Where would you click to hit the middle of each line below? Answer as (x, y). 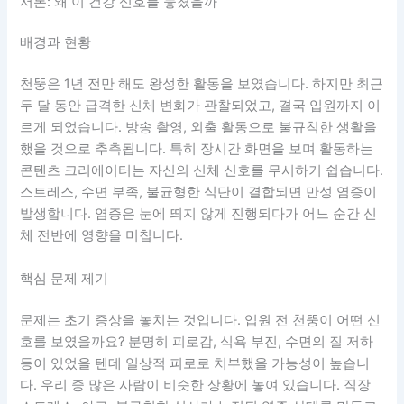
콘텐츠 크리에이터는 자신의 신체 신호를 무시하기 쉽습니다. (202, 171)
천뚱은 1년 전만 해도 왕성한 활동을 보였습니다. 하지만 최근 (202, 84)
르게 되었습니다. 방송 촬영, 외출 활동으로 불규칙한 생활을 (199, 128)
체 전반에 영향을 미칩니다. (102, 236)
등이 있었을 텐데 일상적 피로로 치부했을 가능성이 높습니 (195, 363)
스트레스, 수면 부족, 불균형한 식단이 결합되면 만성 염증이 (199, 193)
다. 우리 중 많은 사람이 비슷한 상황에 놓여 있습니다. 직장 (196, 385)
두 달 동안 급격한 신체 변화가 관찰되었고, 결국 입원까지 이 (201, 106)
